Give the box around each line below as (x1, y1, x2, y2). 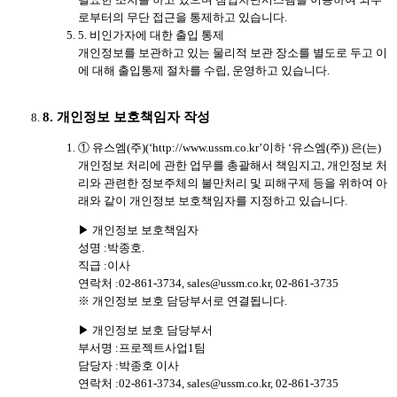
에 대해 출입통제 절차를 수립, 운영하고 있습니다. (78, 64, 330, 78)
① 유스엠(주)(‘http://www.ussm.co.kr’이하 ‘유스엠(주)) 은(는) (78, 140, 381, 154)
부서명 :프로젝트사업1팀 (78, 340, 206, 354)
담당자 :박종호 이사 (78, 358, 179, 372)
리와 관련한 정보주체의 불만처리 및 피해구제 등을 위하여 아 (78, 175, 387, 190)
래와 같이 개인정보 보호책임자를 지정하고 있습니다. (78, 193, 347, 207)
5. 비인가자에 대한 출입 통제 (78, 28, 224, 43)
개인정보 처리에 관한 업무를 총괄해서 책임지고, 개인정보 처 (78, 158, 387, 172)
